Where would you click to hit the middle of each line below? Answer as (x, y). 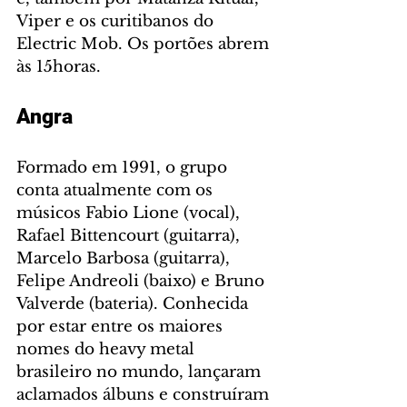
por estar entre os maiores (122, 327)
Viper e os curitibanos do (117, 22)
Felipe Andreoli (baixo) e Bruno (143, 282)
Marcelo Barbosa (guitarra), (125, 259)
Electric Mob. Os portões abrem (145, 45)
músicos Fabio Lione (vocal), (130, 213)
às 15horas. (59, 67)
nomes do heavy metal (108, 350)
